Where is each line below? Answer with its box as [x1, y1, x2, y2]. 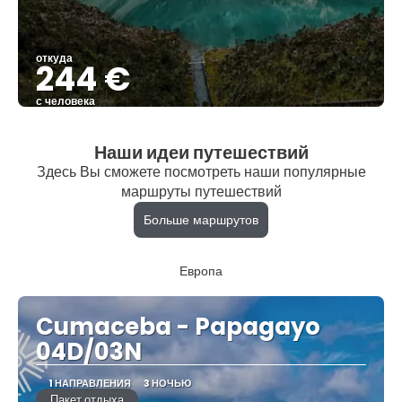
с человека [36, 92, 95, 109]
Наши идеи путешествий [93, 139, 309, 165]
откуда [36, 49, 73, 66]
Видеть [180, 115, 222, 134]
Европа [179, 261, 223, 280]
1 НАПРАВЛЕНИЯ [48, 375, 131, 390]
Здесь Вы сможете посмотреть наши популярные [36, 161, 366, 182]
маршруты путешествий [120, 180, 282, 202]
